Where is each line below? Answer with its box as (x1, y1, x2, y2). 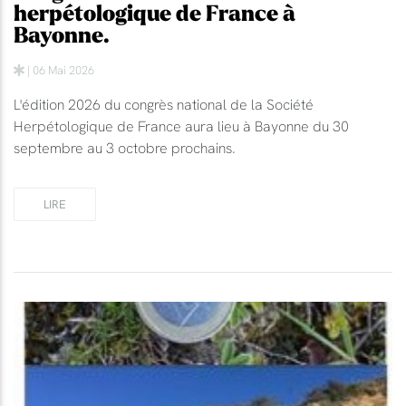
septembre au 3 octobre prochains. (14, 138, 236, 157)
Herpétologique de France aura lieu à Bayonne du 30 (14, 116, 349, 135)
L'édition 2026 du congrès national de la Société (14, 94, 314, 113)
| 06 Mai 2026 (24, 62, 94, 77)
